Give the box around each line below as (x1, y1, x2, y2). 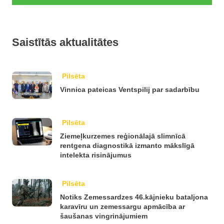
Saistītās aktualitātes (12, 35, 118, 48)
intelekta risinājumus (60, 150, 131, 159)
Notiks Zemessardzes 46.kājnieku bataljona (60, 192, 208, 201)
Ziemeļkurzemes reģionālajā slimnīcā (60, 131, 185, 140)
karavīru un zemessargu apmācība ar (60, 202, 185, 210)
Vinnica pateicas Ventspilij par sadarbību (60, 85, 199, 93)
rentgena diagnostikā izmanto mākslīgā (60, 141, 194, 149)
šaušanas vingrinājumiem (60, 211, 147, 220)
